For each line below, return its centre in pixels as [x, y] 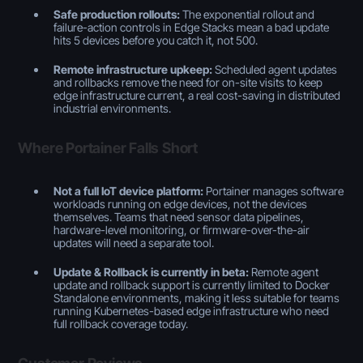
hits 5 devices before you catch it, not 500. [156, 41]
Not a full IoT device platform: [129, 191]
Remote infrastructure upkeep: [133, 70]
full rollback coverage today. [121, 324]
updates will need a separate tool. [134, 243]
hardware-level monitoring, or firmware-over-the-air [182, 230]
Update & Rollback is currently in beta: [152, 272]
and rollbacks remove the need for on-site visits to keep [188, 83]
